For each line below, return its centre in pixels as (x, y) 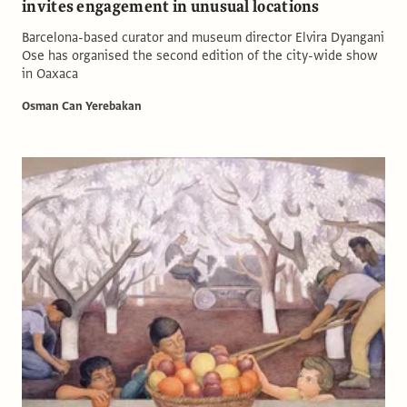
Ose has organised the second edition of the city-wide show (200, 55)
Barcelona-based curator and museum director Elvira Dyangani (203, 37)
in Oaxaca (50, 73)
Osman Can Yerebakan (82, 106)
